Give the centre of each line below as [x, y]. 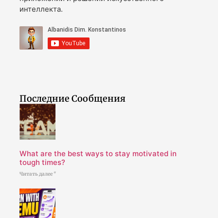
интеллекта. [41, 9]
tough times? [42, 162]
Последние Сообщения [73, 99]
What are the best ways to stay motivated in [98, 153]
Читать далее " [38, 174]
